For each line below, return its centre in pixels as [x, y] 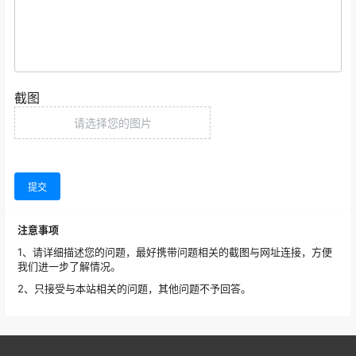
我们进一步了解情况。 [69, 266]
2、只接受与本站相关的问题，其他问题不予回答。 [134, 288]
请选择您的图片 [112, 123]
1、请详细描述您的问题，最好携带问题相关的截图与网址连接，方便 [175, 252]
